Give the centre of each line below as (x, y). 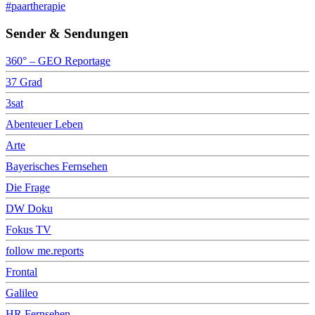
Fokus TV (28, 229)
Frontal (21, 271)
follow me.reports (45, 250)
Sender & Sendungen (67, 33)
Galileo (22, 292)
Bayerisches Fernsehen (57, 166)
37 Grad (24, 82)
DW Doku (29, 208)
